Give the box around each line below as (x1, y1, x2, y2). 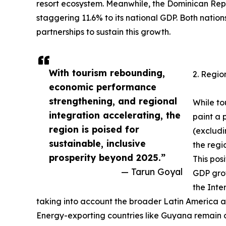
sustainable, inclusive (49, 138, 146, 149)
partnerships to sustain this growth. (36, 27, 171, 37)
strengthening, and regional (49, 95, 177, 107)
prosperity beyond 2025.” (49, 152, 165, 163)
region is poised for (49, 124, 139, 135)
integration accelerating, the (49, 109, 181, 121)
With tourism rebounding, (49, 67, 165, 79)
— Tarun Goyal (121, 166, 183, 178)
